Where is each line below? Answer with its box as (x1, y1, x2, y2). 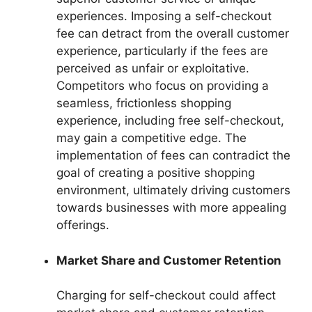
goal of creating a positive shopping (56, 166, 255, 180)
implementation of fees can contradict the (56, 148, 290, 163)
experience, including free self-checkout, (56, 114, 284, 128)
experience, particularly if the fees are (56, 44, 268, 58)
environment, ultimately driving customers (56, 183, 290, 198)
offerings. (56, 218, 109, 233)
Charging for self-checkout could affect (56, 288, 276, 303)
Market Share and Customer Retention (56, 253, 281, 267)
